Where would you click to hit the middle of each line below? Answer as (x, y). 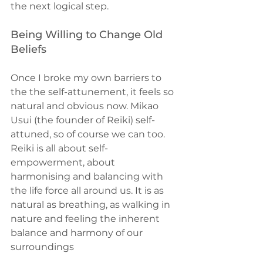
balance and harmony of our (78, 233)
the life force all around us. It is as (88, 191)
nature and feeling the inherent (86, 219)
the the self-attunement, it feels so (93, 92)
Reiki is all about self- (59, 149)
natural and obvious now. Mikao (86, 106)
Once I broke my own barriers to (87, 78)
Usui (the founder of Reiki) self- (83, 120)
